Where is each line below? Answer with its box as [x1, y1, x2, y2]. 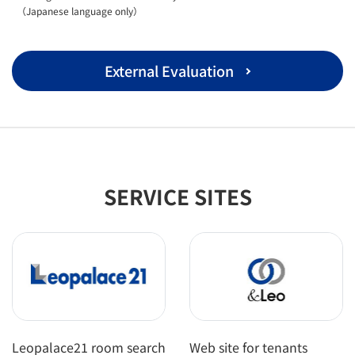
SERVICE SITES [103, 181, 252, 212]
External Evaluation [105, 60, 234, 82]
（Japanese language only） [17, 4, 143, 18]
